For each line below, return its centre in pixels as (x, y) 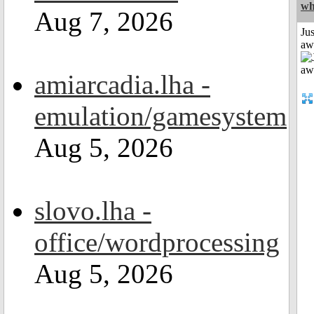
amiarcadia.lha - (122, 84)
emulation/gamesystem (161, 116)
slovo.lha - (93, 211)
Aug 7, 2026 (104, 21)
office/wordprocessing (157, 242)
